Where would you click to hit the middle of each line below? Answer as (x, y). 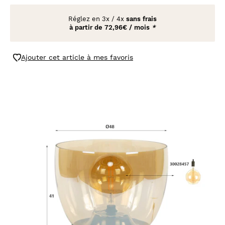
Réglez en (85, 19)
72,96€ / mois (128, 27)
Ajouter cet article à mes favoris (77, 57)
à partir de (87, 27)
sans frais (141, 19)
